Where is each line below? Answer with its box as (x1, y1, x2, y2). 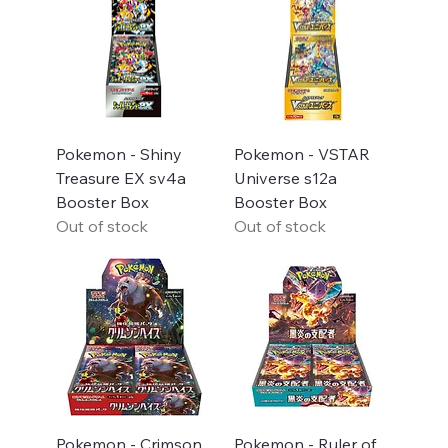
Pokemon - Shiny (55, 143, 182, 164)
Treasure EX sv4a (55, 167, 186, 188)
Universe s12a (233, 167, 337, 188)
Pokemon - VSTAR (233, 143, 370, 164)
